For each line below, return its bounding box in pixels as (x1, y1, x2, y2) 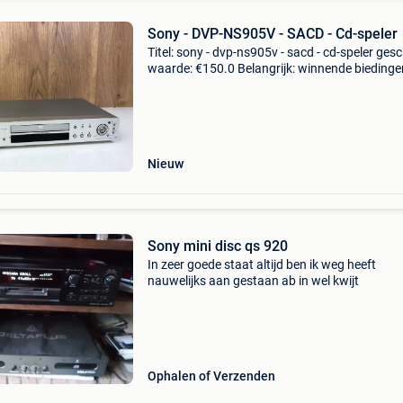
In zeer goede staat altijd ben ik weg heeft (147, 257, 376, 272)
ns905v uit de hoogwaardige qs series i (147, 94, 363, 108)
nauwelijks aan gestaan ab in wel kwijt (147, 273, 359, 288)
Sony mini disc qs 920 (147, 237, 288, 255)
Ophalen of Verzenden (147, 369, 275, 383)
